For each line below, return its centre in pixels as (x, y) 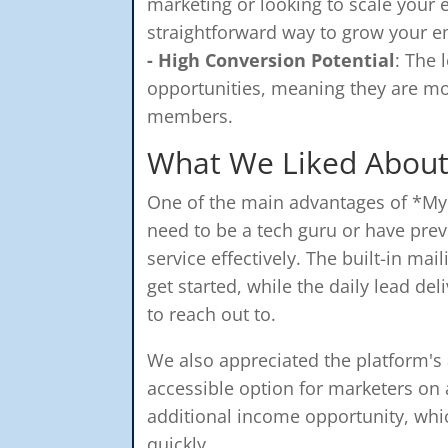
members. (190, 115)
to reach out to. (212, 313)
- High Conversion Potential (271, 59)
